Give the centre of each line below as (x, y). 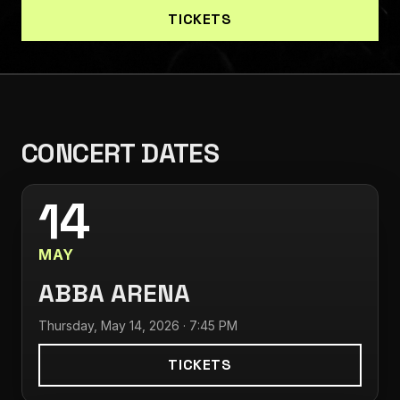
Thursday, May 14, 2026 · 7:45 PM (138, 325)
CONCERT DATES (121, 153)
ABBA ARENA (114, 293)
